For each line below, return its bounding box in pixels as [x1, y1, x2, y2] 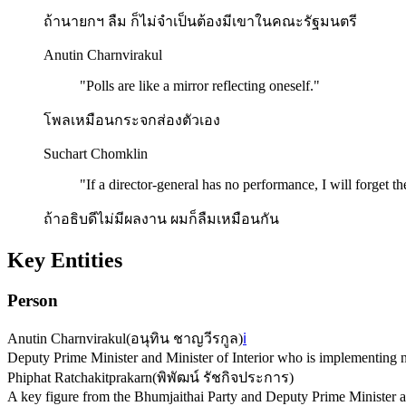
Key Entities [7, 247, 122, 272]
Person [7, 290, 58, 310]
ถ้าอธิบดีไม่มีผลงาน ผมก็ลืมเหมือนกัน [43, 210, 279, 227]
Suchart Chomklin [43, 145, 148, 161]
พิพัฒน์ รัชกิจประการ [157, 370, 289, 386]
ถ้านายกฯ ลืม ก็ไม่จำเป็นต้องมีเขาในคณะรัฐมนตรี [43, 13, 357, 29]
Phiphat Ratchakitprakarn [7, 370, 152, 386]
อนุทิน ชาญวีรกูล [130, 331, 238, 347]
